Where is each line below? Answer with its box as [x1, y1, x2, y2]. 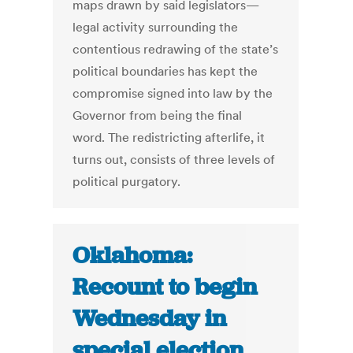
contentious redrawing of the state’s [72, 41, 279, 58]
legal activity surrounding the [72, 19, 239, 35]
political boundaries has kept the [72, 63, 258, 80]
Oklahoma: [72, 240, 193, 271]
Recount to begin [72, 272, 258, 303]
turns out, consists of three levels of [72, 151, 276, 168]
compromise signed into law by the [72, 85, 273, 102]
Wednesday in [72, 303, 227, 334]
